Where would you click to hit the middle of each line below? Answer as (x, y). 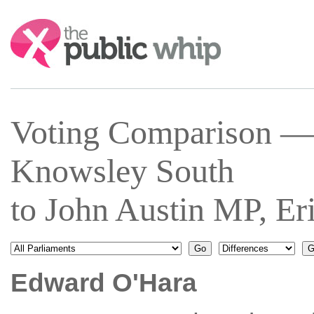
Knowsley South (122, 171)
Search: (29, 26)
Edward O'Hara (103, 283)
